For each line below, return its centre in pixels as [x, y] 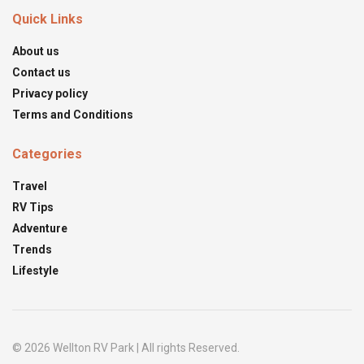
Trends [32, 250]
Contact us [41, 73]
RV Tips [33, 208]
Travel [30, 186]
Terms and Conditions [73, 115]
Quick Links [48, 19]
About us [36, 52]
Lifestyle [35, 271]
